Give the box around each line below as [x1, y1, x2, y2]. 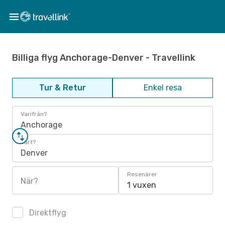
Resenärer [127, 171, 157, 178]
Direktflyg [27, 208, 66, 217]
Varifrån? [21, 110, 47, 118]
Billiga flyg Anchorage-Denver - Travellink [12, 52, 195, 63]
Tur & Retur [39, 83, 86, 92]
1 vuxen [127, 180, 156, 190]
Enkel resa [144, 83, 182, 92]
